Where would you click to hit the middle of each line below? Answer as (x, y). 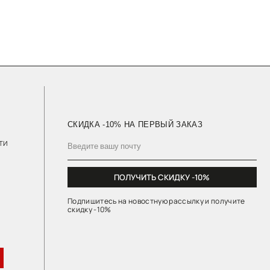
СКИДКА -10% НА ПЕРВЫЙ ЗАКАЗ (63, 53)
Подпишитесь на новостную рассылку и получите (82, 122)
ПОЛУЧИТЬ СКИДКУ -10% (87, 100)
